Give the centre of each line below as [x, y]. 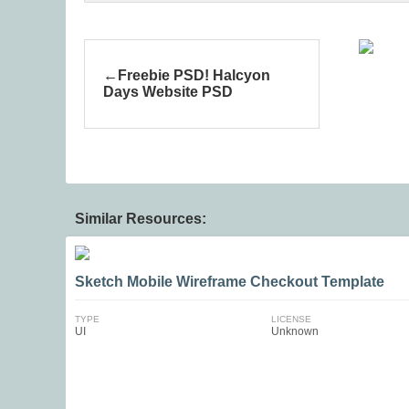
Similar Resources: [141, 219]
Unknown [294, 331]
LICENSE [291, 319]
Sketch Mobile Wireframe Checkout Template [230, 282]
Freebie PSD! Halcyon [194, 75]
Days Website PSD [168, 92]
